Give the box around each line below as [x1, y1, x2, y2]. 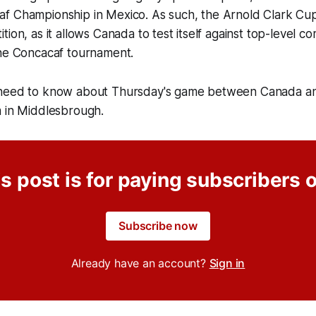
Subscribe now [119, 218, 197, 233]
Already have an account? [71, 255, 209, 270]
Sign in [209, 255, 245, 270]
